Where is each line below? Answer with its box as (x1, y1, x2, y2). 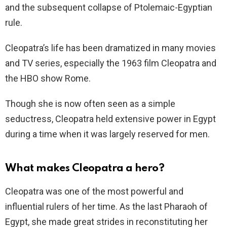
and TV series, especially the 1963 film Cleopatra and (5, 58, 216, 68)
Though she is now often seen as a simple (5, 98, 175, 109)
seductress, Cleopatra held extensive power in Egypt (5, 113, 216, 124)
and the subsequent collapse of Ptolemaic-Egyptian (5, 2, 212, 13)
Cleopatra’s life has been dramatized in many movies (5, 43, 216, 53)
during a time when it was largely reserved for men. (5, 129, 210, 139)
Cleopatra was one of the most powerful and (5, 186, 183, 197)
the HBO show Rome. (5, 73, 91, 84)
